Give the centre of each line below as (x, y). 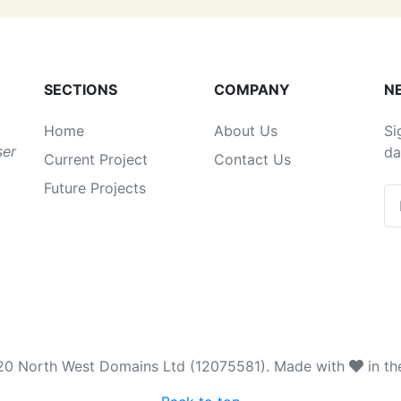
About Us (246, 130)
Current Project (96, 159)
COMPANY (252, 89)
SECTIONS (81, 89)
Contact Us (252, 159)
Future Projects (95, 188)
